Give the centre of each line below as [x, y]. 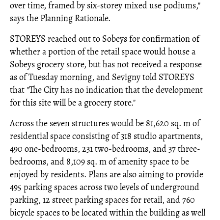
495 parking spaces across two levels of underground [105, 187]
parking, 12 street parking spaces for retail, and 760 [102, 200]
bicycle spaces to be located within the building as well [108, 213]
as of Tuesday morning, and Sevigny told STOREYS [102, 77]
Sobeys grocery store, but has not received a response [106, 65]
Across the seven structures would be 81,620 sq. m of [105, 124]
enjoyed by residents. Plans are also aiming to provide [107, 175]
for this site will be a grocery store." [73, 103]
